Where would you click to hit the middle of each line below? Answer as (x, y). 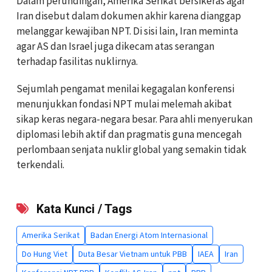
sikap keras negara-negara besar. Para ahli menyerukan (134, 119)
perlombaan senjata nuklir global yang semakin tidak (131, 149)
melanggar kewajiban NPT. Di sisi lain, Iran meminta (127, 31)
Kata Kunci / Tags (83, 209)
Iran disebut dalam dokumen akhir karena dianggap (129, 15)
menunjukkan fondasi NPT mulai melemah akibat (124, 104)
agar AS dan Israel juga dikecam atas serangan (115, 46)
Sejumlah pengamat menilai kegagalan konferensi (125, 88)
